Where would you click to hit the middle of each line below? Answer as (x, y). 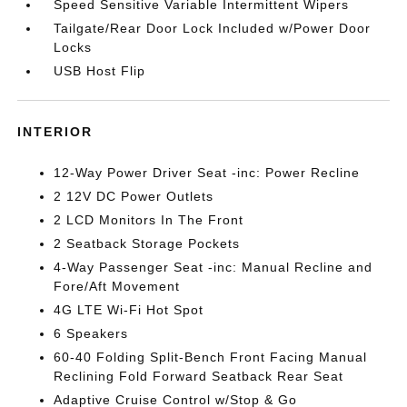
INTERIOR (55, 132)
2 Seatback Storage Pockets (147, 243)
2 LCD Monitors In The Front (149, 220)
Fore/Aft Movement (117, 286)
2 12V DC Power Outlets (134, 196)
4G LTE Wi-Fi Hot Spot (129, 310)
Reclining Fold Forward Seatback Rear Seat (199, 376)
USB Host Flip (100, 71)
